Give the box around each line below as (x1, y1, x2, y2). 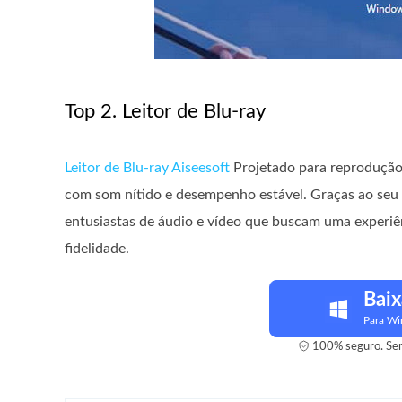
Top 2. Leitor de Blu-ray (65, 101, 266, 121)
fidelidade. (65, 241, 129, 256)
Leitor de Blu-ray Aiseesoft (65, 161, 230, 175)
